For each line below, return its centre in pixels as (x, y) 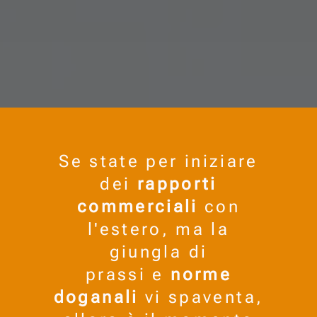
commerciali (137, 207)
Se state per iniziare (158, 162)
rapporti (177, 184)
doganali (96, 298)
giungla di (158, 252)
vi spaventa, (201, 298)
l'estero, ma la (158, 230)
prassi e (128, 275)
